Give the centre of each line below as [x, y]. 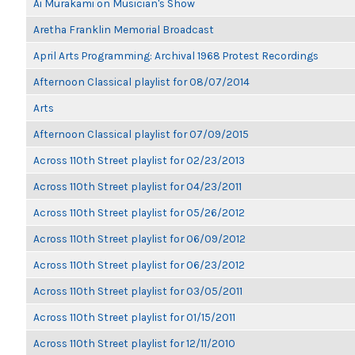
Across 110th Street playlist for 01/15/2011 [134, 317]
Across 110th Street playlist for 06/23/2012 [139, 265]
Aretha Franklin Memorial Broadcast [124, 29]
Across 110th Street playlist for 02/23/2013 [139, 160]
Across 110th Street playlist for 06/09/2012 [139, 239]
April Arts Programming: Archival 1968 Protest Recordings [176, 55]
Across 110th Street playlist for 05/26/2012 [139, 212]
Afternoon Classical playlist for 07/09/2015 [141, 134]
